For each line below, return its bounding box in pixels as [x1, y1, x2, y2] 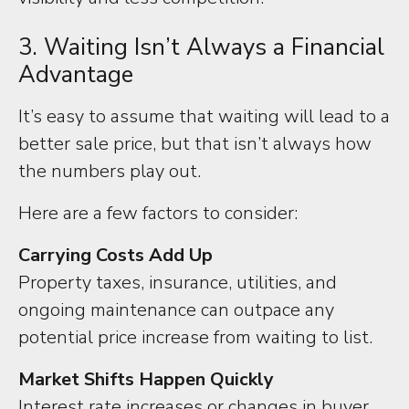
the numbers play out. [18, 159, 201, 184]
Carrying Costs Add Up [18, 243, 213, 267]
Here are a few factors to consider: [18, 201, 298, 225]
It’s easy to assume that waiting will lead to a [18, 104, 390, 129]
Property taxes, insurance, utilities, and [18, 270, 337, 295]
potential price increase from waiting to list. [18, 325, 372, 350]
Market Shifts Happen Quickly [18, 367, 274, 392]
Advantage [18, 58, 133, 90]
